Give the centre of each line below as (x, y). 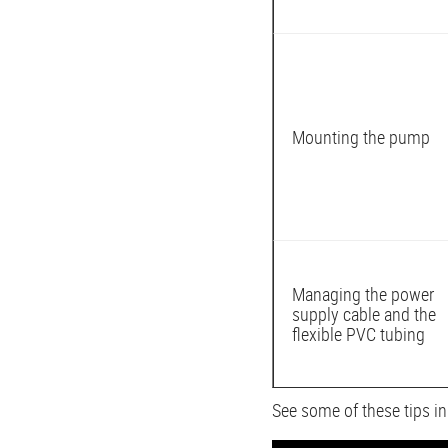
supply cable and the (364, 313)
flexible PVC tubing (358, 333)
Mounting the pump (361, 136)
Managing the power (363, 293)
